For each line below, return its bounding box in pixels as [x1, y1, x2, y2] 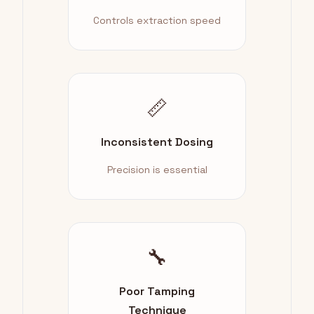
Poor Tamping [119, 284, 195, 299]
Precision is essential [107, 163, 207, 177]
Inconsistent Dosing [101, 135, 213, 150]
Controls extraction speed [93, 14, 221, 27]
